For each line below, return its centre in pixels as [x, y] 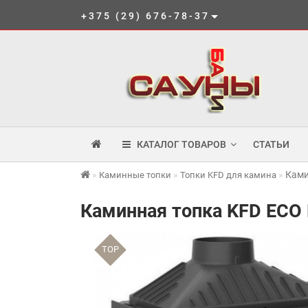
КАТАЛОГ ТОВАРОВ [178, 144]
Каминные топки [135, 175]
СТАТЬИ [271, 144]
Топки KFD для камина [228, 175]
